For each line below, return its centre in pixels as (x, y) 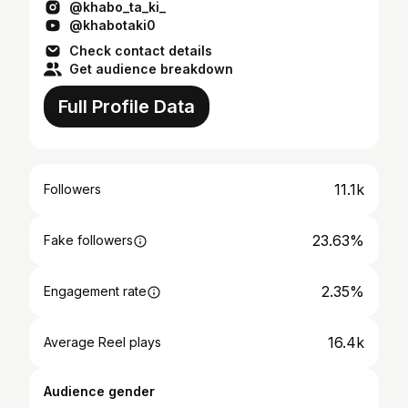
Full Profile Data (127, 107)
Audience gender (99, 391)
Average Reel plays (102, 342)
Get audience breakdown (151, 69)
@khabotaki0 (112, 25)
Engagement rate (95, 291)
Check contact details (141, 51)
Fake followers (88, 240)
